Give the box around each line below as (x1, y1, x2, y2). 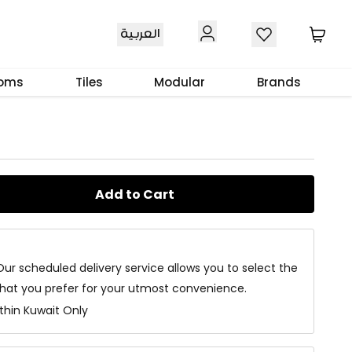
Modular (154, 74, 206, 90)
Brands (257, 74, 302, 90)
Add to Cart (94, 185, 174, 203)
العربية (120, 27, 160, 42)
